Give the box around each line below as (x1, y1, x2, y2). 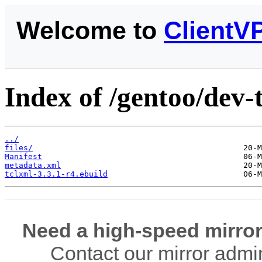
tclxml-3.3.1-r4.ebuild (5, 169, 108, 178)
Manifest (5, 151, 42, 161)
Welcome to (16, 16, 164, 44)
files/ (5, 143, 33, 152)
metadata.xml (5, 160, 61, 170)
